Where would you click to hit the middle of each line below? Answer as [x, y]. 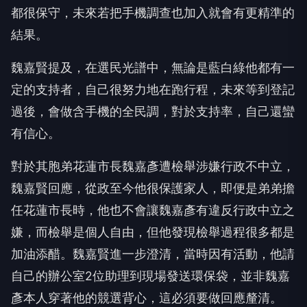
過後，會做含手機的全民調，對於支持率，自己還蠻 [153, 111]
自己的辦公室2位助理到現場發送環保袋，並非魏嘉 [150, 275]
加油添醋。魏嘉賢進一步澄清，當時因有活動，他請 [153, 254]
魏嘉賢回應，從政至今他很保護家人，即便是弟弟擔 [153, 188]
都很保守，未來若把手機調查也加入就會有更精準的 [153, 12]
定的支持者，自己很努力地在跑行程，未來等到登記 [153, 89]
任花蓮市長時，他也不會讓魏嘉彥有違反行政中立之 [153, 210]
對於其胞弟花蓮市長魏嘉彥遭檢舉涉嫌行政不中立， [153, 166]
